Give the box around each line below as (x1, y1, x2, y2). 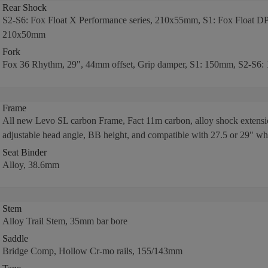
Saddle (2, 233, 28, 243)
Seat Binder (2, 147, 47, 157)
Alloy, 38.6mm (2, 160, 59, 170)
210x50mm (2, 29, 45, 39)
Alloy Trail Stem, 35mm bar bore (2, 216, 127, 226)
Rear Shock (2, 2, 47, 13)
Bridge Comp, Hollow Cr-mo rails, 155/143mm (2, 246, 182, 256)
